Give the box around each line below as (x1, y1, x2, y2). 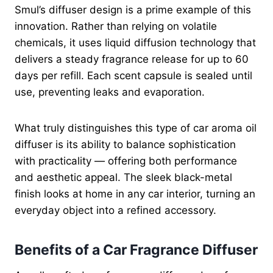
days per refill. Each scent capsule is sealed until (15, 69, 252, 82)
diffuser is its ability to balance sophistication (15, 138, 236, 151)
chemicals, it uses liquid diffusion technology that (15, 36, 256, 49)
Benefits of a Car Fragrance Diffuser (15, 241, 258, 259)
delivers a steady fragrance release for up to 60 (15, 52, 249, 65)
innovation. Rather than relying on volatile (15, 19, 217, 32)
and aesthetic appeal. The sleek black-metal (15, 171, 232, 183)
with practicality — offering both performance (15, 154, 237, 167)
